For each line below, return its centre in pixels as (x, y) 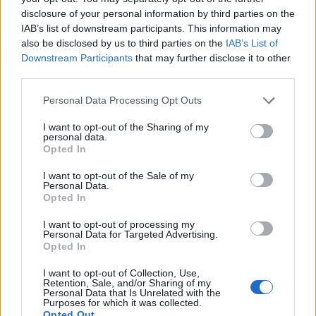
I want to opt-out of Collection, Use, (121, 273)
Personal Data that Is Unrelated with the (132, 292)
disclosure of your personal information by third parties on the (158, 13)
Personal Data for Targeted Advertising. (130, 234)
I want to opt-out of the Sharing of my (126, 127)
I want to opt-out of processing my (119, 224)
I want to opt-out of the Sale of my (119, 175)
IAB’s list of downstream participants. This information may (151, 28)
